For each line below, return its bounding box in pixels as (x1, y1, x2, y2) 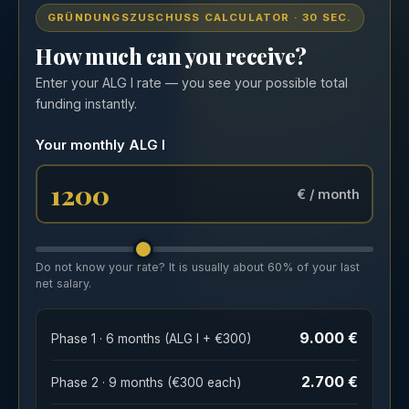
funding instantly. (36, 96, 137, 111)
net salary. (36, 277, 91, 290)
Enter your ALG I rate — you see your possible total (36, 75, 348, 90)
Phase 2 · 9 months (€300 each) (51, 375, 241, 390)
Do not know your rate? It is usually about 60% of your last (36, 260, 360, 274)
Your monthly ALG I (36, 137, 165, 153)
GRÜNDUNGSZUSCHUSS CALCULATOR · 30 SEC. (47, 11, 352, 24)
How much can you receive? (36, 41, 307, 70)
